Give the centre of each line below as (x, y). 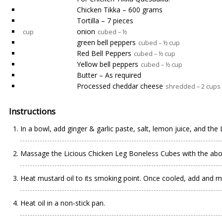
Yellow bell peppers (108, 64)
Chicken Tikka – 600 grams (120, 10)
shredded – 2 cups (193, 86)
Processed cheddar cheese (120, 86)
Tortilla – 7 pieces (105, 21)
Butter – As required (109, 75)
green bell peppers (106, 42)
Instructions (32, 111)
